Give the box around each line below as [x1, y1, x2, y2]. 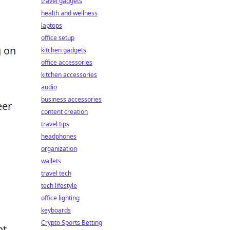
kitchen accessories [41, 70, 97, 79]
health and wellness [41, 9, 98, 17]
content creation [41, 107, 88, 116]
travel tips [41, 120, 69, 128]
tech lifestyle [41, 181, 77, 190]
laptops [41, 21, 62, 30]
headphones [41, 132, 76, 141]
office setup [41, 33, 74, 42]
